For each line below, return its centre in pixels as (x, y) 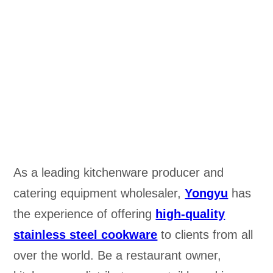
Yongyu (207, 193)
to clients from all (205, 235)
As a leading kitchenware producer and (119, 173)
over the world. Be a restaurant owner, (118, 256)
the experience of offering (85, 214)
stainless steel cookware (86, 235)
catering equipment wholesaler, (99, 193)
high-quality (190, 214)
